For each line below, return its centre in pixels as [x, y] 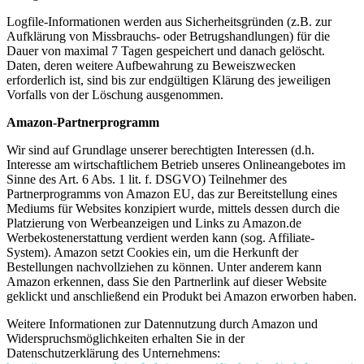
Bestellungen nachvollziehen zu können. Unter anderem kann [164, 266]
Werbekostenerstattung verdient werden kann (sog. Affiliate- [160, 237]
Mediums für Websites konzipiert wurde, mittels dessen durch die [173, 208]
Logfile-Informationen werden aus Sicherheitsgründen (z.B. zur [169, 21]
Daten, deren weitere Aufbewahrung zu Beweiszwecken [151, 65]
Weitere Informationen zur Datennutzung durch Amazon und [162, 323]
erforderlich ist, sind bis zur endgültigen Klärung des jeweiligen [169, 80]
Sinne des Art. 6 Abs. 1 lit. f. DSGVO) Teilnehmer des [147, 179]
